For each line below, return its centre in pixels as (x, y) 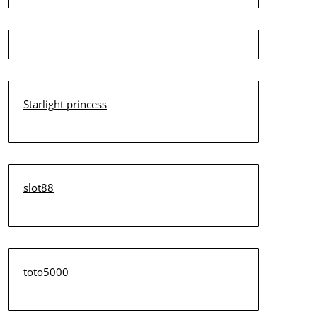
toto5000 (46, 271)
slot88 (38, 188)
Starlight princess (65, 104)
